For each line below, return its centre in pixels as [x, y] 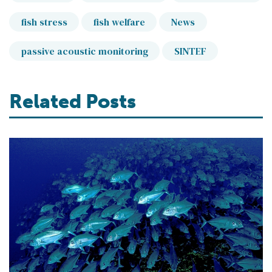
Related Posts [73, 102]
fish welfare [119, 22]
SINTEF [190, 51]
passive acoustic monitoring [84, 51]
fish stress [44, 22]
